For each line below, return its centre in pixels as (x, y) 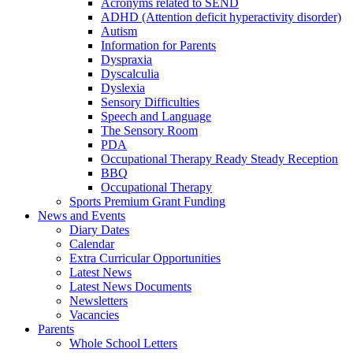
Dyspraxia (126, 59)
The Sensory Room (149, 130)
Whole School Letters (123, 343)
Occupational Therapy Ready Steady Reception (219, 158)
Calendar (92, 243)
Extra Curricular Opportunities (145, 258)
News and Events (82, 215)
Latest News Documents (130, 286)
